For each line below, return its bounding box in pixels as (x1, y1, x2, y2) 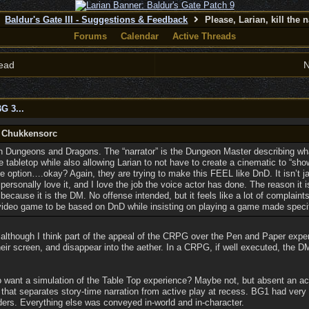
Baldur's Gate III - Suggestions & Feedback (5, 14, 188, 25)
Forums (73, 31, 107, 41)
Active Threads (172, 31, 236, 41)
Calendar (120, 31, 159, 41)
